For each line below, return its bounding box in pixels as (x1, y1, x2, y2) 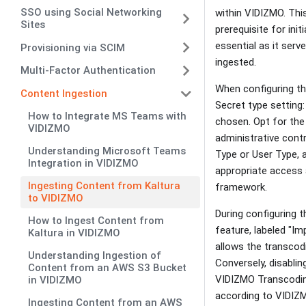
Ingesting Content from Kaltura (28, 180, 181, 193)
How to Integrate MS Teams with (28, 110, 187, 123)
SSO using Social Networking (20, 6, 162, 19)
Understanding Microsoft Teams (28, 145, 186, 158)
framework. (215, 180, 273, 193)
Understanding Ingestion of (28, 249, 162, 262)
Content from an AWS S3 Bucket (28, 262, 187, 275)
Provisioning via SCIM (20, 41, 125, 54)
